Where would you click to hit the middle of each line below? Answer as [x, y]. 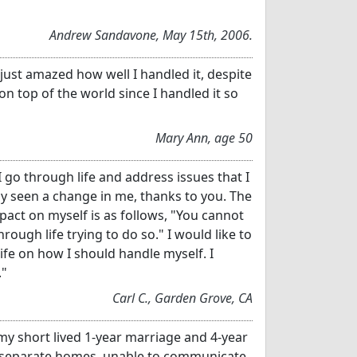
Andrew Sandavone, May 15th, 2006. [151, 35]
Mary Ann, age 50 [204, 137]
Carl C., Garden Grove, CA [182, 298]
